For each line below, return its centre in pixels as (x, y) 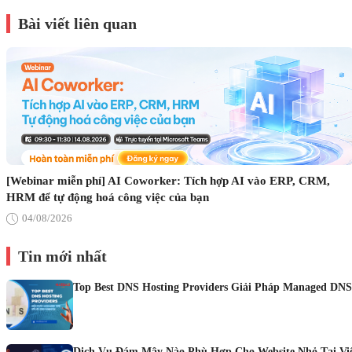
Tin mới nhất (62, 256)
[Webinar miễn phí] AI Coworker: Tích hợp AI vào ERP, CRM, (168, 181)
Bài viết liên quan (77, 24)
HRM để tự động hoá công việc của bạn (108, 197)
